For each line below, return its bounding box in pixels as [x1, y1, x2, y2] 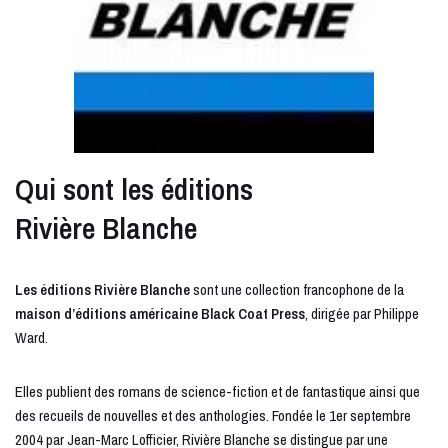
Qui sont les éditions [15, 169, 253, 210]
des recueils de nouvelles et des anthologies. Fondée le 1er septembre [15, 405, 411, 427]
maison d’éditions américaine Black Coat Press [15, 303, 305, 325]
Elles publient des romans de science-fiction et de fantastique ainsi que [15, 381, 420, 403]
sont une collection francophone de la [193, 279, 404, 301]
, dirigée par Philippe [305, 303, 419, 325]
